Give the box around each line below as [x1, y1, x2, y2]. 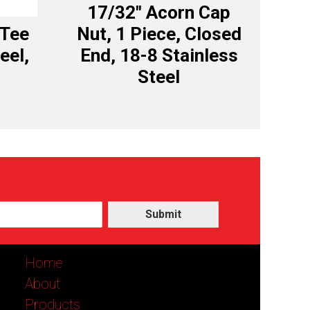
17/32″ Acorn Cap [87, 2, 231, 24]
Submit [145, 208, 181, 221]
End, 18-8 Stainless [80, 45, 238, 66]
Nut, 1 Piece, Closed [76, 24, 241, 45]
